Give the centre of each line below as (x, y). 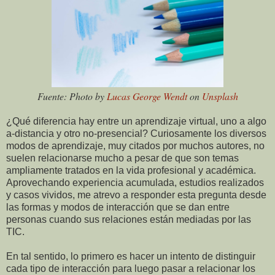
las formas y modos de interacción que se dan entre (118, 207)
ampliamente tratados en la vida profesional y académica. (131, 170)
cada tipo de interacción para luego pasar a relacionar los (131, 268)
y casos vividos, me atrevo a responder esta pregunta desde (136, 195)
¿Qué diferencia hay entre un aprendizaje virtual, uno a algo (136, 121)
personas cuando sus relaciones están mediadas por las (129, 219)
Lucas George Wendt (147, 96)
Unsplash (220, 96)
